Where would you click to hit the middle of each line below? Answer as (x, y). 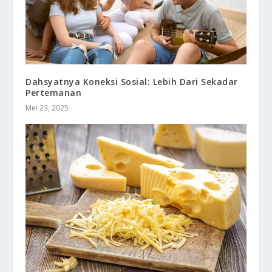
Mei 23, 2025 (47, 108)
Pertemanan (54, 93)
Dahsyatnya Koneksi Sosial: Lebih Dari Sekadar (132, 82)
